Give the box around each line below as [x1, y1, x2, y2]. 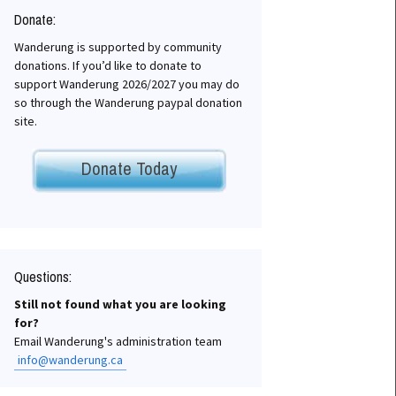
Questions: [14, 267, 72, 286]
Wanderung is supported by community [14, 39, 222, 55]
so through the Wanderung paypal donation [14, 95, 242, 110]
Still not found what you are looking [14, 296, 226, 312]
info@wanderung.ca [18, 352, 123, 368]
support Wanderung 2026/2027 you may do [14, 76, 240, 92]
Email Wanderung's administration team [14, 333, 222, 349]
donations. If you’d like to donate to [14, 57, 202, 73]
